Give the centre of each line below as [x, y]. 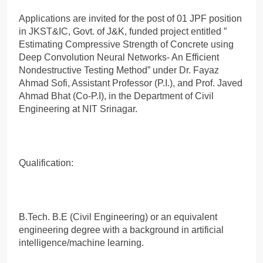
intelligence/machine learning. [81, 242]
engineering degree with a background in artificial [121, 230]
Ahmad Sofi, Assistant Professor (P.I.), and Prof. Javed [131, 83]
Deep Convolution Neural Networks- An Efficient [119, 57]
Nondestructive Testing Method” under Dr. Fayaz [119, 70]
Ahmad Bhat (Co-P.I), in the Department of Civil [116, 96]
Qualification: [46, 163]
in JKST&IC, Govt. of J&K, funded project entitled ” [123, 31]
